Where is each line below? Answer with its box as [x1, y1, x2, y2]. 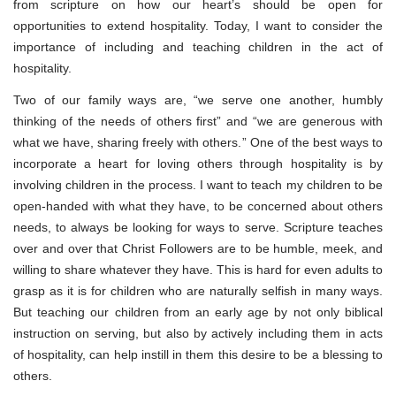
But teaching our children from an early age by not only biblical [13, 304, 383, 319]
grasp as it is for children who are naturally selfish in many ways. [13, 283, 383, 298]
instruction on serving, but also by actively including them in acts [13, 325, 383, 340]
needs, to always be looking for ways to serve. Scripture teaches [13, 219, 383, 234]
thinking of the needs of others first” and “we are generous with [13, 113, 383, 128]
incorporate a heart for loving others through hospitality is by [13, 156, 383, 171]
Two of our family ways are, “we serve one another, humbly [13, 92, 383, 107]
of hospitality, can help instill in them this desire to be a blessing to [13, 346, 383, 362]
